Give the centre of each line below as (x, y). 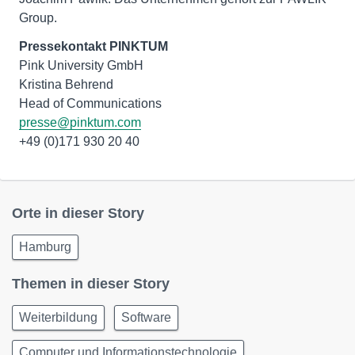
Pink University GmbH (81, 66)
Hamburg (45, 247)
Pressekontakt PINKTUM (94, 47)
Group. (38, 18)
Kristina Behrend (66, 85)
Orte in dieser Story (78, 214)
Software (146, 318)
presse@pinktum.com (80, 123)
